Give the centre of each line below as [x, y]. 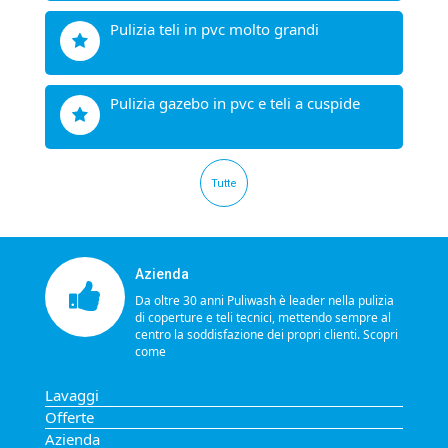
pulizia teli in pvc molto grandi [219, 29]
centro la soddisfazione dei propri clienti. [249, 334]
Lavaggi [72, 395]
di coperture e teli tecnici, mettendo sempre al [263, 317]
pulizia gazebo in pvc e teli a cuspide [239, 103]
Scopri [380, 334]
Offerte [69, 417]
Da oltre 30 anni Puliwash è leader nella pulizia [264, 300]
